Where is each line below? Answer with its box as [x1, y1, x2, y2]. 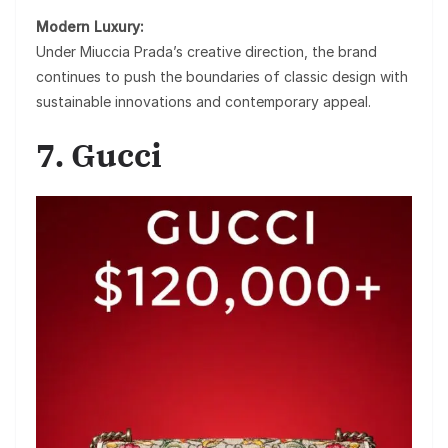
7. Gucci [36, 133, 162, 176]
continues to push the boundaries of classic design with [36, 67, 408, 85]
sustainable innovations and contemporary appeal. [36, 92, 371, 110]
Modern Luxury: [36, 17, 144, 35]
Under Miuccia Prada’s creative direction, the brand [36, 42, 377, 60]
